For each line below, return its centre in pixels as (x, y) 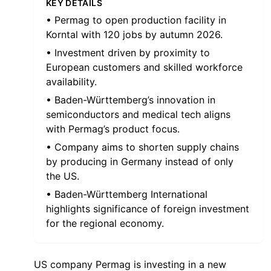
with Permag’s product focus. (113, 129)
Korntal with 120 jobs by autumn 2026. (134, 34)
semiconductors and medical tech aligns (138, 114)
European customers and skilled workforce (144, 67)
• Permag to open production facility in (136, 20)
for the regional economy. (105, 223)
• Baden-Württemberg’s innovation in (131, 100)
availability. (71, 82)
